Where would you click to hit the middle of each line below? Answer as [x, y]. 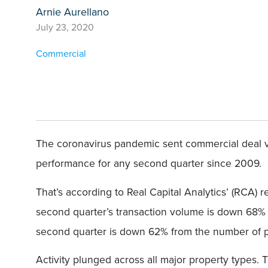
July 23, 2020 [65, 27]
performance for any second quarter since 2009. [149, 164]
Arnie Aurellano [72, 12]
